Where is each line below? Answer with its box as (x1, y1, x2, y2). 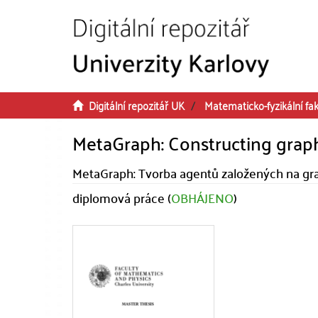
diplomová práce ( (72, 186, 171, 209)
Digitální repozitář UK (89, 95, 185, 115)
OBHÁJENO (171, 186, 234, 209)
